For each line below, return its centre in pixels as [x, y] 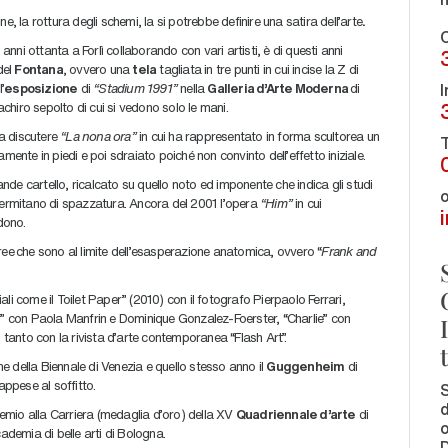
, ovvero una [97, 68]
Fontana [38, 68]
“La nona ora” [98, 135]
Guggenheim [305, 365]
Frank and [349, 250]
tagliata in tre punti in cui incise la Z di [257, 68]
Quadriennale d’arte [295, 413]
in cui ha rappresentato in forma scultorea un [259, 135]
